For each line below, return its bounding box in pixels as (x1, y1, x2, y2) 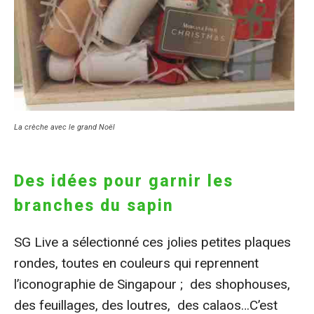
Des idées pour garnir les (14, 171, 233, 191)
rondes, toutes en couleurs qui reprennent (14, 254, 259, 271)
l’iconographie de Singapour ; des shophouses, (14, 275, 290, 292)
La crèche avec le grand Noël (14, 122, 115, 132)
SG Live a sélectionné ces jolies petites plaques (14, 233, 291, 250)
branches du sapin (14, 196, 174, 215)
